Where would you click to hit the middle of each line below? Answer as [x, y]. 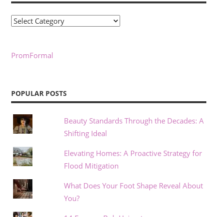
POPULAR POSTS [39, 93]
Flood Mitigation [91, 165]
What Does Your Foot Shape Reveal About [133, 185]
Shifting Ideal [85, 133]
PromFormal [32, 55]
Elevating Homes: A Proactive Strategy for [133, 153]
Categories [28, 20]
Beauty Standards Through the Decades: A [134, 120]
